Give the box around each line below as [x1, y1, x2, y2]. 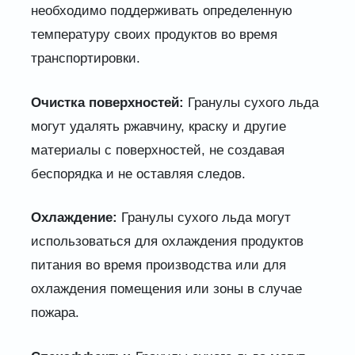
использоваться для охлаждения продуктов [30, 234, 303, 250]
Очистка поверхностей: [30, 94, 184, 110]
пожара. [30, 305, 79, 321]
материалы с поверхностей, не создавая [30, 142, 284, 158]
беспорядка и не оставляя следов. [30, 166, 246, 181]
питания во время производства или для [30, 258, 286, 273]
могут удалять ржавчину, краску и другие [30, 118, 286, 134]
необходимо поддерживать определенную [30, 3, 292, 19]
